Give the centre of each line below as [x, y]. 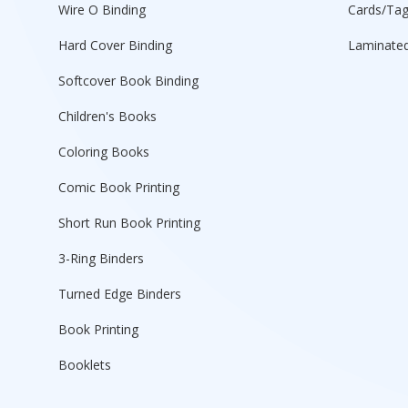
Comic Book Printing [119, 187]
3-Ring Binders [101, 258]
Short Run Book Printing [129, 222]
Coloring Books [104, 151]
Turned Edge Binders [120, 293]
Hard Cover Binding [115, 45]
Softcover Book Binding [128, 80]
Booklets [85, 364]
